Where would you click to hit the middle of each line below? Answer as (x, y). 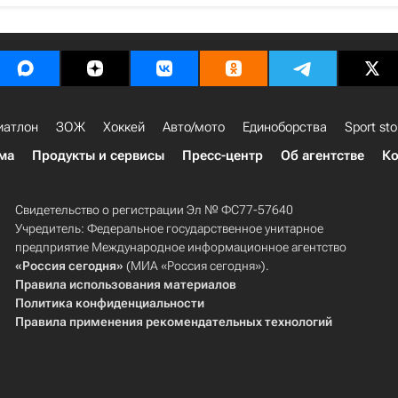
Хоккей (124, 127)
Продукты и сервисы (98, 155)
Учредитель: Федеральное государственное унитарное (169, 228)
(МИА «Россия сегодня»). (196, 266)
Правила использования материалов (125, 284)
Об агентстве (322, 155)
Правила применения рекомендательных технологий (173, 322)
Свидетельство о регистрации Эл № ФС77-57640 (154, 210)
